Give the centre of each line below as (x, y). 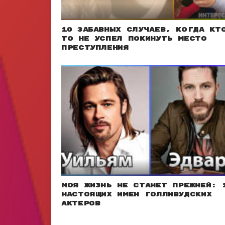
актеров (81, 203)
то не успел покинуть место (134, 38)
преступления (95, 47)
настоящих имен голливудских (137, 194)
